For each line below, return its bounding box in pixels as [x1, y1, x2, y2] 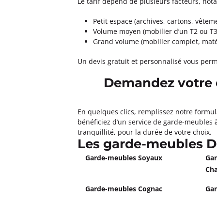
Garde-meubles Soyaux [85, 153, 162, 162]
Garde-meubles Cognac [85, 184, 162, 193]
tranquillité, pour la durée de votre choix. [77, 127, 212, 137]
